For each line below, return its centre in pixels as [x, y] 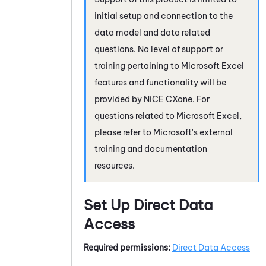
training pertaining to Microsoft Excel [169, 66]
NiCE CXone [168, 99]
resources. [115, 165]
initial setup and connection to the [164, 16]
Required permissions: [127, 247]
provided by [119, 99]
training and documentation [151, 149]
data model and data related [152, 32]
